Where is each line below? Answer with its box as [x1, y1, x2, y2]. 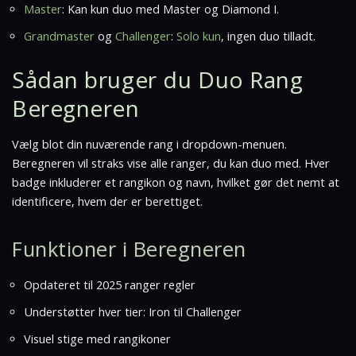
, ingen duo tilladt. [221, 29, 315, 44]
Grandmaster [24, 29, 95, 44]
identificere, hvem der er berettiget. [12, 194, 203, 209]
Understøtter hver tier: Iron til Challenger [24, 304, 242, 319]
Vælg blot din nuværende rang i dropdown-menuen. [12, 137, 287, 152]
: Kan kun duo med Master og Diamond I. [62, 2, 279, 17]
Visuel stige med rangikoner [24, 331, 171, 346]
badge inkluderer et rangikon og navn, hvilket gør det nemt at [12, 175, 339, 190]
